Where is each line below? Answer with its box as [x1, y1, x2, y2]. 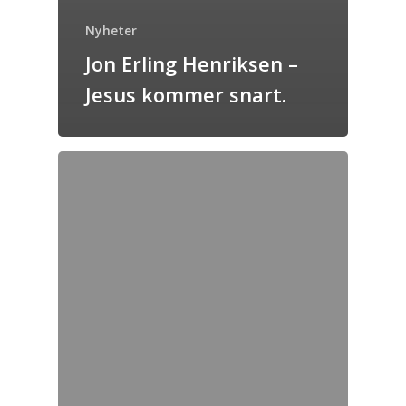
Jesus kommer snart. [85, 81, 286, 108]
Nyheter [85, 22, 137, 39]
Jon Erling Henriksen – [85, 50, 298, 77]
